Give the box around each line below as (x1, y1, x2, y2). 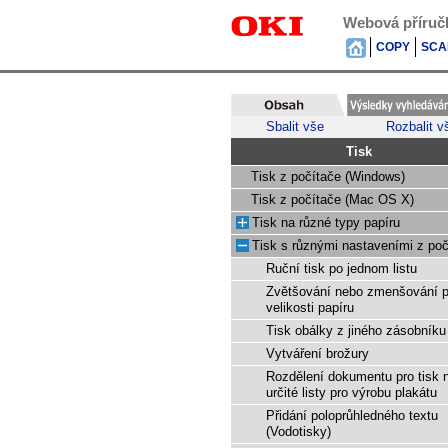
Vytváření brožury (266, 347, 369, 361)
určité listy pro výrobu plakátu (266, 386, 437, 400)
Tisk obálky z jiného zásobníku (266, 324, 446, 338)
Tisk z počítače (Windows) (251, 170, 405, 184)
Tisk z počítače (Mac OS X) (251, 193, 414, 207)
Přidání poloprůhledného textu (266, 409, 438, 423)
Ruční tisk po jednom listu (266, 262, 417, 276)
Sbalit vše (265, 120, 324, 134)
